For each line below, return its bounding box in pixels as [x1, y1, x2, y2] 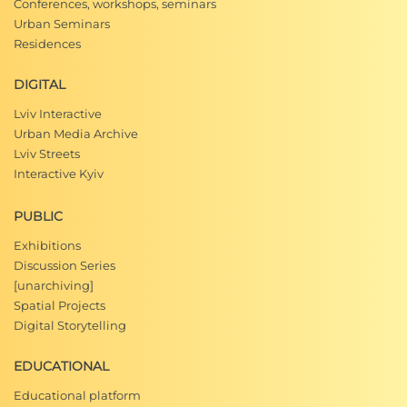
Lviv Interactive [14, 106, 102, 121]
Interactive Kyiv [14, 166, 104, 181]
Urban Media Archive [14, 126, 138, 141]
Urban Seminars [14, 16, 110, 31]
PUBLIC [14, 208, 63, 224]
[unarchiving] [14, 278, 94, 293]
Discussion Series [14, 258, 115, 273]
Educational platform [14, 388, 141, 402]
